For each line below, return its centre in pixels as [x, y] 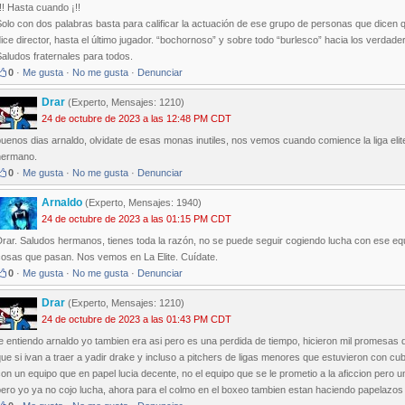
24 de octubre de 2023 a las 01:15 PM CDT [137, 219]
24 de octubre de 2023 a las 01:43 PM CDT [137, 320]
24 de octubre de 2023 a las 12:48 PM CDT [137, 119]
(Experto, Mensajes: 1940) [142, 203]
